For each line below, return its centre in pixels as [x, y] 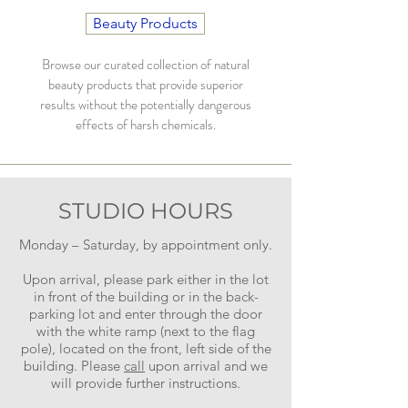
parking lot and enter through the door [146, 314]
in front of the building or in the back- [146, 296]
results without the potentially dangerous [145, 105]
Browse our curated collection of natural [145, 65]
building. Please [74, 366]
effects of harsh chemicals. [145, 125]
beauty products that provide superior [145, 85]
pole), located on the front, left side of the [146, 348]
